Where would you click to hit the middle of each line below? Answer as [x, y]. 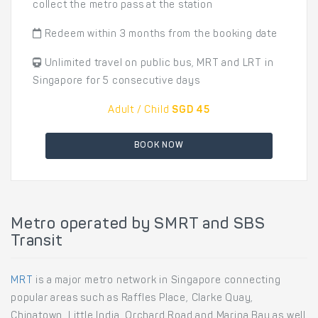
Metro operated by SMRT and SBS [138, 225]
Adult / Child [138, 111]
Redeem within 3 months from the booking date [159, 35]
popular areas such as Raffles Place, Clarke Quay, [132, 299]
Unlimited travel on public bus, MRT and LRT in [158, 64]
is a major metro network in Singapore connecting [157, 281]
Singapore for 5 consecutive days [116, 82]
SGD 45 [191, 111]
